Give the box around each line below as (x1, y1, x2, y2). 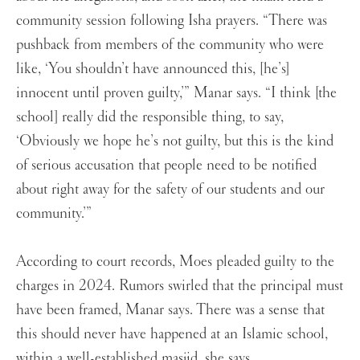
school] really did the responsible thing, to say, (16, 107, 284, 127)
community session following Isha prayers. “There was (16, 10, 327, 31)
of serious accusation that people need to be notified (16, 155, 317, 175)
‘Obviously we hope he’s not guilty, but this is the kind (16, 131, 333, 151)
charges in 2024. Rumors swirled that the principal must (16, 276, 343, 296)
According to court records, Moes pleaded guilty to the (16, 252, 334, 272)
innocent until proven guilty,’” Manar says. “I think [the (16, 83, 337, 103)
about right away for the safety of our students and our (16, 179, 325, 199)
